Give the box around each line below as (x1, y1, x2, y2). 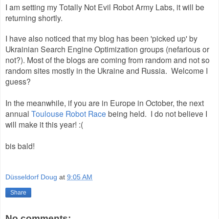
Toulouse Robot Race (31, 108, 106, 119)
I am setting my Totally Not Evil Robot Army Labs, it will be (5, 1, 204, 12)
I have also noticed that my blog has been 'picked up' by (5, 32, 197, 44)
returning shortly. (5, 12, 65, 23)
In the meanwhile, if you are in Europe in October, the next (5, 97, 204, 108)
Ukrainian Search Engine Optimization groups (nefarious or (5, 43, 209, 54)
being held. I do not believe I (106, 108, 207, 119)
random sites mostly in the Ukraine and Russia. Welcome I (5, 65, 208, 76)
